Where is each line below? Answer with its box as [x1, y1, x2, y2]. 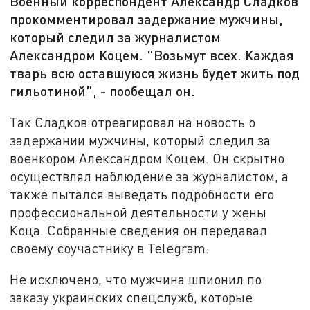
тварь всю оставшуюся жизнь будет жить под [10, 64, 300, 82]
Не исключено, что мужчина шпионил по [10, 271, 262, 288]
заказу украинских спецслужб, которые [10, 289, 253, 306]
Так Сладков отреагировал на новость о [10, 113, 256, 130]
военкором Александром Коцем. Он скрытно [10, 149, 285, 166]
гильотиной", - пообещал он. [10, 82, 196, 100]
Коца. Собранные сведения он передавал [10, 221, 268, 238]
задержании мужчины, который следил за [10, 131, 271, 148]
